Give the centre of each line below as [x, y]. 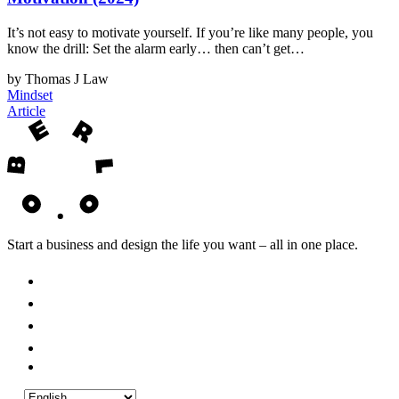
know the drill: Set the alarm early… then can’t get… [156, 48]
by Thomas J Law [58, 78]
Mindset [30, 94]
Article [26, 110]
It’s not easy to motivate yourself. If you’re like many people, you [190, 32]
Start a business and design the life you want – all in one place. [183, 244]
